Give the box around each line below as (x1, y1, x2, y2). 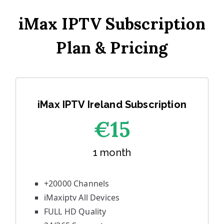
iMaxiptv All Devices (44, 192, 120, 203)
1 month (92, 146, 131, 158)
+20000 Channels (44, 178, 109, 189)
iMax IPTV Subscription (18, 13, 205, 34)
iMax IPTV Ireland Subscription (37, 98, 186, 110)
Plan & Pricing (56, 37, 168, 58)
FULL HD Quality (44, 206, 106, 217)
